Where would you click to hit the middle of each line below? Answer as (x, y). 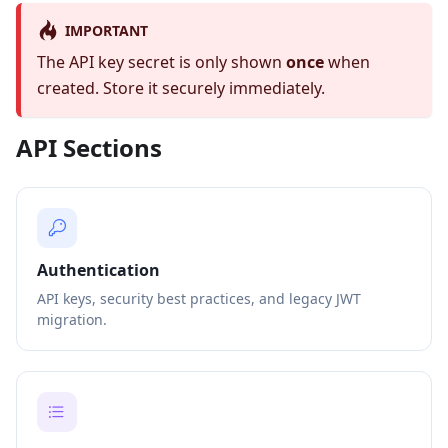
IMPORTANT (106, 30)
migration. (72, 319)
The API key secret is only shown (161, 61)
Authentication (98, 269)
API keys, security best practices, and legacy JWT (199, 298)
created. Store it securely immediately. (181, 87)
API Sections (89, 147)
